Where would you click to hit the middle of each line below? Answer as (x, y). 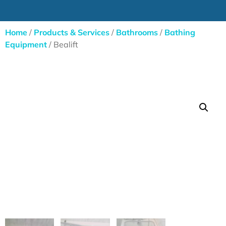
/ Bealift (63, 45)
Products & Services (72, 33)
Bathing (180, 33)
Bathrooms (137, 33)
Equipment (26, 45)
